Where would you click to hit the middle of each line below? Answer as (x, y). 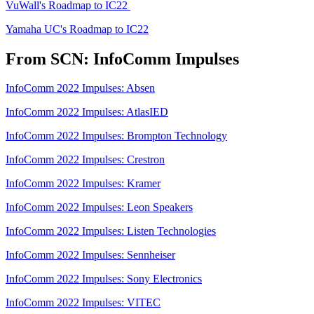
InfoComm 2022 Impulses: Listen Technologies (111, 231)
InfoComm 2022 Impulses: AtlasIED (87, 112)
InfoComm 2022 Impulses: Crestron (85, 160)
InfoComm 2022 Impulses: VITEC (83, 303)
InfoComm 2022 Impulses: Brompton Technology (116, 136)
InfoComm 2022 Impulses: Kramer (83, 184)
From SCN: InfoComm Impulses (122, 59)
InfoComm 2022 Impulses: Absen (80, 88)
